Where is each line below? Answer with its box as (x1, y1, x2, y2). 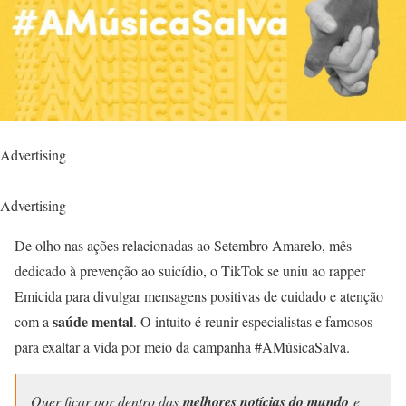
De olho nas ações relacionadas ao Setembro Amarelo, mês (14, 236, 352, 256)
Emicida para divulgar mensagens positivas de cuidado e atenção (14, 286, 383, 306)
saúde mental (53, 311, 133, 333)
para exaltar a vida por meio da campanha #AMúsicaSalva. (14, 337, 350, 357)
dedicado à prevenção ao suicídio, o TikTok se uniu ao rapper (14, 261, 365, 281)
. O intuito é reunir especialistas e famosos (133, 312, 372, 332)
